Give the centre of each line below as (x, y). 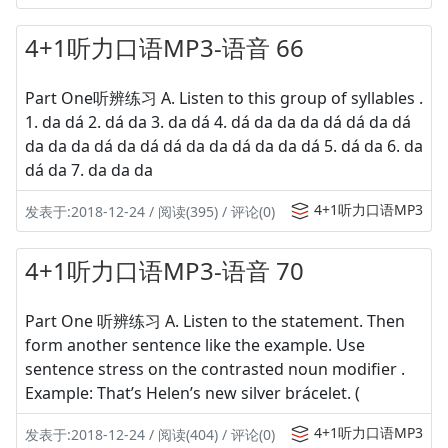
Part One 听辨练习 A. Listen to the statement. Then (215, 321)
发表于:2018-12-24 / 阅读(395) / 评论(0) (150, 211)
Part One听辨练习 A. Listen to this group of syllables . (224, 98)
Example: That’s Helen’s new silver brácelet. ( (192, 393)
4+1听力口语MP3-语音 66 (164, 47)
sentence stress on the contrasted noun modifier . (215, 369)
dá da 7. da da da (89, 170)
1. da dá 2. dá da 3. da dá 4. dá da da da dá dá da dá (218, 122)
